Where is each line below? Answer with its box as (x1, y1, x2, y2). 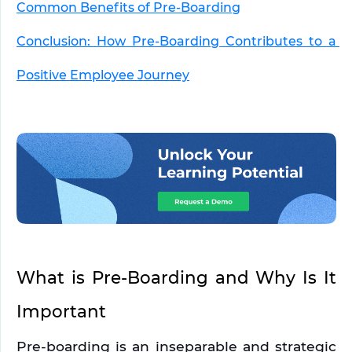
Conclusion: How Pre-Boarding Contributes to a (16, 33, 336, 49)
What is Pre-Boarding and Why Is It (16, 266, 336, 288)
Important (16, 300, 106, 321)
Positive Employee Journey (16, 67, 189, 82)
